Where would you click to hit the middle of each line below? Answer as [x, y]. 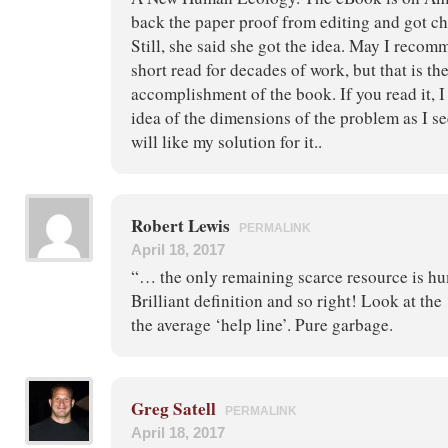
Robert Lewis [182, 225]
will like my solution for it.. [226, 141]
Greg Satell [173, 408]
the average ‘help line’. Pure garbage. [262, 324]
